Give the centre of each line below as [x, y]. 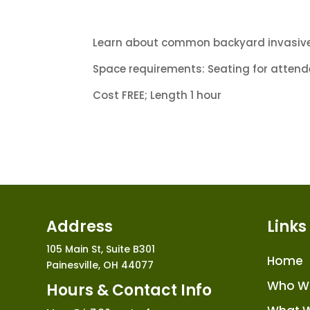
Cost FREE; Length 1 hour [157, 95]
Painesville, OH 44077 [100, 265]
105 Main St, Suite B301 [101, 249]
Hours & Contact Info [129, 291]
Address [80, 227]
